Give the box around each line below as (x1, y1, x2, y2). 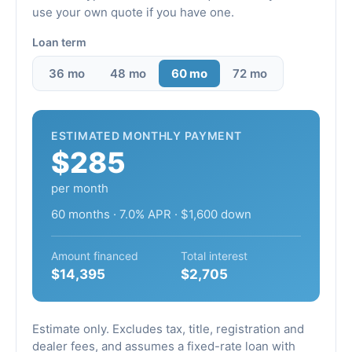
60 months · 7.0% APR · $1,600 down (51, 207, 251, 222)
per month (51, 181, 108, 196)
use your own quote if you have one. (32, 5, 234, 20)
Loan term (32, 35, 86, 49)
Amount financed (51, 249, 138, 263)
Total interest (181, 249, 247, 263)
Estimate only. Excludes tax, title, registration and (32, 321, 304, 337)
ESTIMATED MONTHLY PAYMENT (51, 129, 242, 143)
